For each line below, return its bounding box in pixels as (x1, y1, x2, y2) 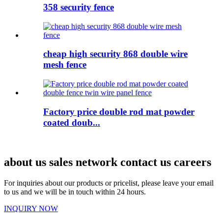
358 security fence (43, 1, 114, 12)
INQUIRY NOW (4, 204, 58, 213)
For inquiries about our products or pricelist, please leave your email (4, 179, 214, 188)
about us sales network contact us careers (4, 156, 211, 169)
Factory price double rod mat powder (43, 106, 194, 117)
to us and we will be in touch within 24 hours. (4, 188, 146, 196)
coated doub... (43, 117, 100, 128)
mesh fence (43, 59, 86, 70)
